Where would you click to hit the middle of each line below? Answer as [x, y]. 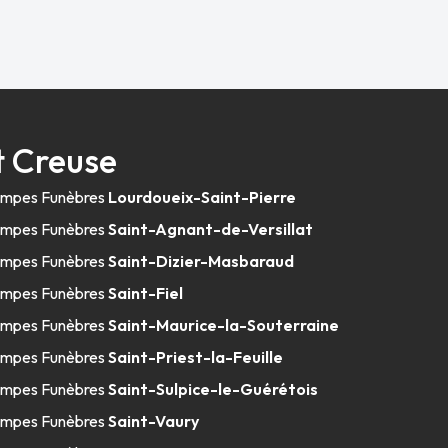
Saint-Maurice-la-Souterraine [224, 325]
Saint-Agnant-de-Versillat [211, 229]
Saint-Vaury [154, 421]
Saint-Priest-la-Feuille [196, 357]
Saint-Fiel [146, 293]
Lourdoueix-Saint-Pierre [202, 197]
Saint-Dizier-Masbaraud [201, 261]
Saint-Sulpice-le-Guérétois [213, 389]
